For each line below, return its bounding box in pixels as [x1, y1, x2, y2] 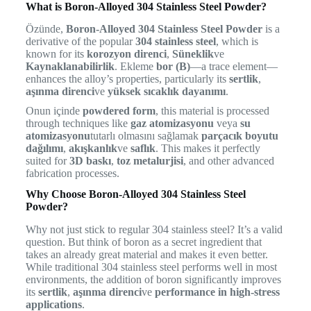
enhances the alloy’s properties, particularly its [25, 73, 229, 85]
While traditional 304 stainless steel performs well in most [25, 261, 277, 274]
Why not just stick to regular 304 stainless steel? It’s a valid [25, 224, 283, 236]
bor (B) [155, 60, 190, 73]
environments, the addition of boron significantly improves [25, 274, 281, 286]
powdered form [82, 105, 155, 117]
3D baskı [69, 155, 111, 167]
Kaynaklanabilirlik [25, 60, 115, 73]
